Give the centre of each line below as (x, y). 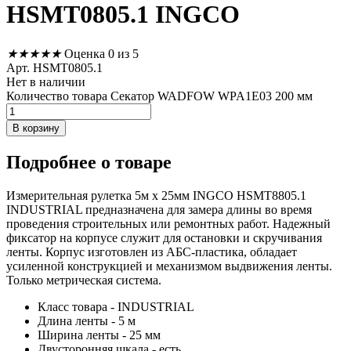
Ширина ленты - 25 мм (99, 335)
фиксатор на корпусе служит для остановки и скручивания (164, 237)
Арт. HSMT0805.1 (54, 67)
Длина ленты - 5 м (87, 320)
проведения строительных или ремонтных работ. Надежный (168, 223)
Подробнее (54, 162)
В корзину (36, 128)
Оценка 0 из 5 (101, 53)
